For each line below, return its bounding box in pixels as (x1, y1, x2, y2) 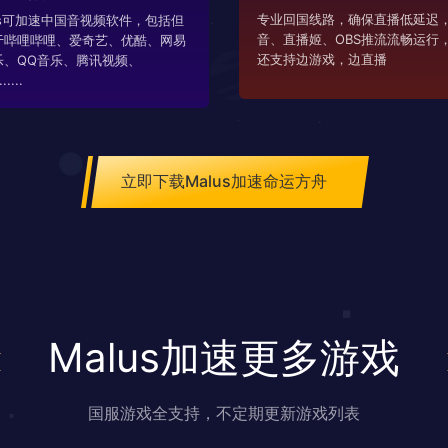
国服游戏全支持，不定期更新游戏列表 (88, 402, 360, 423)
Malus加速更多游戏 (48, 332, 400, 382)
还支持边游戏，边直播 (257, 51, 387, 68)
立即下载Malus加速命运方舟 (121, 171, 327, 192)
